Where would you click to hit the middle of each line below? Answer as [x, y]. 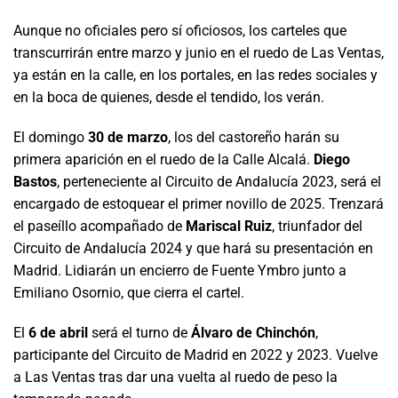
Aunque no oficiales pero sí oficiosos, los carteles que [180, 30]
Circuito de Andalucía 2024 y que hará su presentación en [193, 248]
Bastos [35, 181]
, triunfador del [317, 226]
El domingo [51, 137]
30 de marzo [128, 137]
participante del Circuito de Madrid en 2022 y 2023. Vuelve [195, 354]
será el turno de [139, 332]
